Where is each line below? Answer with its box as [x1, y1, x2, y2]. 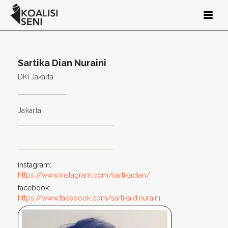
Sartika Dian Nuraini [18, 58, 106, 68]
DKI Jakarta [18, 73, 53, 81]
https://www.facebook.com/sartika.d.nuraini [18, 194, 160, 202]
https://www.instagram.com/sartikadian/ [18, 171, 150, 179]
